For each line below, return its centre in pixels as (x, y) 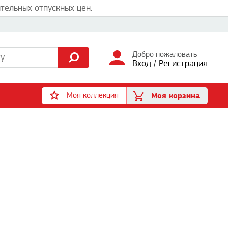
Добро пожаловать (165, 55)
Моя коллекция (93, 95)
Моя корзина (176, 96)
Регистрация (183, 63)
